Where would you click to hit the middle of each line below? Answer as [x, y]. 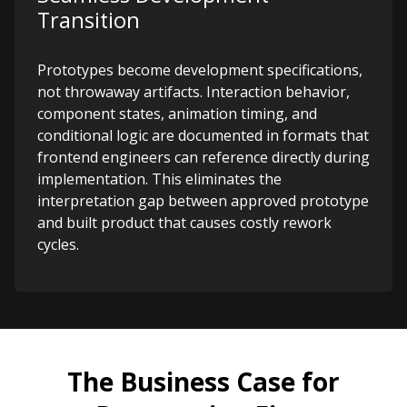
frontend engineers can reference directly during [203, 157]
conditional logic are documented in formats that [203, 135]
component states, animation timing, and [177, 114]
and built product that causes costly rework [184, 223]
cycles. [58, 244]
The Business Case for [203, 382]
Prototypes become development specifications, [200, 70]
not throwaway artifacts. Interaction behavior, [194, 92]
